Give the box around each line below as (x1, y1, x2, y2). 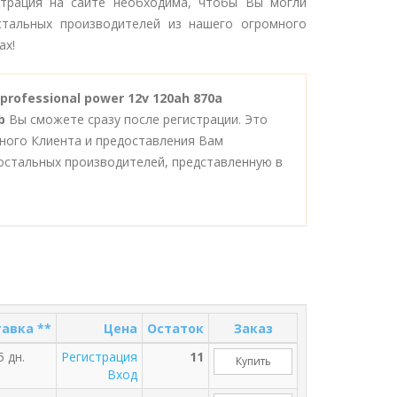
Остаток (147, 320, 204, 337)
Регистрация (61, 348, 137, 365)
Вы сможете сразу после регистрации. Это (5, 111, 268, 128)
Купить (235, 354, 271, 369)
